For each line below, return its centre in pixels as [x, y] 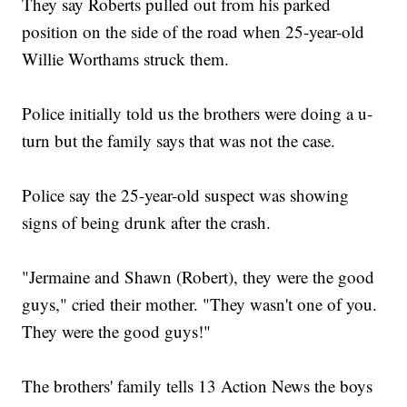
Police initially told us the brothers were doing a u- [198, 113]
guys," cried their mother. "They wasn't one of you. [200, 304]
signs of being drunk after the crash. [147, 222]
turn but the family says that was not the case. [179, 140]
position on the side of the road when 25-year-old [194, 31]
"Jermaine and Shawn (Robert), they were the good [199, 277]
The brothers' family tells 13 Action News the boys [198, 386]
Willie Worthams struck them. [126, 59]
